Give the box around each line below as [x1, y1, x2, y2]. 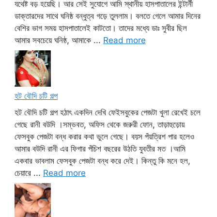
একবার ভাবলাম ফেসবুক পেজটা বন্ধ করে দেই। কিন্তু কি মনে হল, [15, 155, 190, 166]
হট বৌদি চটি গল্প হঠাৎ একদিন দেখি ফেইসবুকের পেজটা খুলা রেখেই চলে [15, 107, 201, 117]
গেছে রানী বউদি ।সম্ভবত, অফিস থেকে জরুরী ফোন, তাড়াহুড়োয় [15, 119, 185, 129]
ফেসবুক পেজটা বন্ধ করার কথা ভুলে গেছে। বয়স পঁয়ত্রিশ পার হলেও [15, 131, 194, 141]
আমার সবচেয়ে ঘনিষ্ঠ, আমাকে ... [15, 35, 103, 45]
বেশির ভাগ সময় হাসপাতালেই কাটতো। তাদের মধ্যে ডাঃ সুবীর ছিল [15, 23, 187, 33]
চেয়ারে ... [15, 168, 43, 178]
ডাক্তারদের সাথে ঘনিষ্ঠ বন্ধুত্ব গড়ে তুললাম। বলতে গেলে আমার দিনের [15, 11, 201, 21]
